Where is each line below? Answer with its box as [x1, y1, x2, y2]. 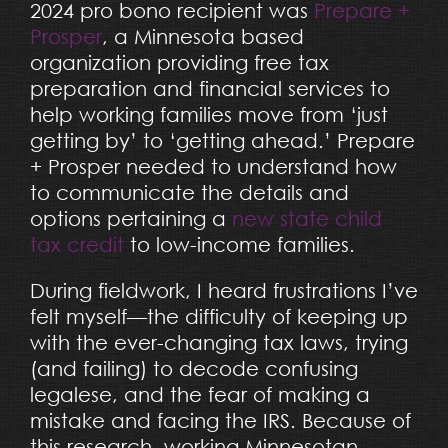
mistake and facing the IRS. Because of [29, 408, 411, 432]
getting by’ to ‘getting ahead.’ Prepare [29, 128, 415, 152]
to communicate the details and [29, 180, 349, 204]
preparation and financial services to [29, 76, 390, 100]
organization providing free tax [29, 50, 329, 74]
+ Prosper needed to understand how [29, 154, 397, 178]
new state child [231, 206, 382, 230]
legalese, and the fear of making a [29, 382, 370, 406]
